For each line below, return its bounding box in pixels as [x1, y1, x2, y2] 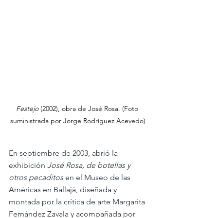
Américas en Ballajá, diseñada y [9, 185, 119, 195]
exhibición [9, 161, 47, 170]
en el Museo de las [63, 173, 132, 182]
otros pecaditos [9, 173, 63, 182]
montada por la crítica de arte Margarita [9, 197, 147, 207]
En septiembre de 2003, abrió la [9, 148, 120, 158]
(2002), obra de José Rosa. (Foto [40, 104, 140, 113]
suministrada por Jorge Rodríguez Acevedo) [10, 116, 145, 126]
